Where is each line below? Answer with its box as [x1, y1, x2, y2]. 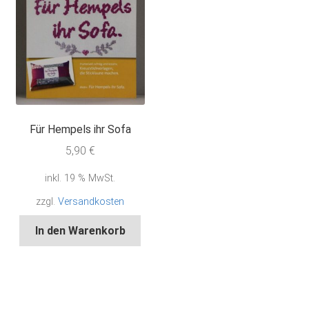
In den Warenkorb [34, 223, 126, 237]
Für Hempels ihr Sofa [29, 123, 131, 137]
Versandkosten [58, 196, 125, 208]
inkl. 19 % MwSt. [45, 172, 116, 184]
